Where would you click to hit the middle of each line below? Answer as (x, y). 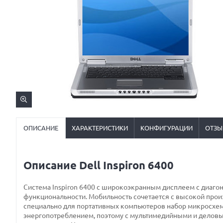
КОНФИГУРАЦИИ (167, 128)
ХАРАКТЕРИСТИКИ (100, 128)
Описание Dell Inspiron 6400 (99, 165)
